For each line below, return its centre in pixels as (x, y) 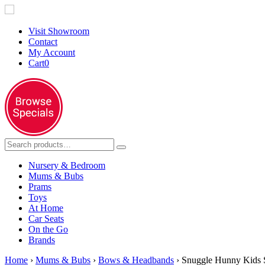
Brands (42, 240)
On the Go (48, 229)
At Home (46, 208)
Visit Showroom (59, 31)
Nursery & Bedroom (67, 165)
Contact (43, 42)
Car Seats (46, 219)
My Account (52, 52)
